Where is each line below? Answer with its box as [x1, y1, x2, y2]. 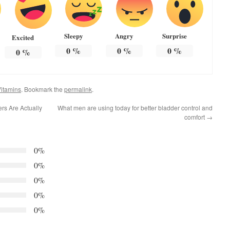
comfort [184, 112, 206, 122]
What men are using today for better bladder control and [57, 103, 213, 112]
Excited [12, 32, 34, 43]
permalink [64, 85, 92, 94]
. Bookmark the [21, 85, 64, 94]
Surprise [162, 31, 187, 41]
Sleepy [64, 31, 83, 41]
